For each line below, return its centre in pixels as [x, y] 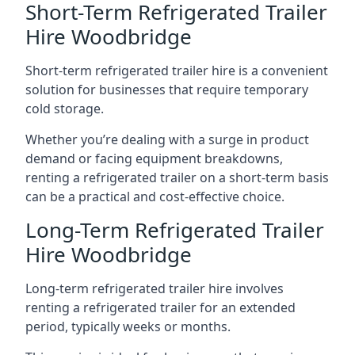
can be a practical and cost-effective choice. [155, 197]
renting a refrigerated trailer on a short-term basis [177, 177]
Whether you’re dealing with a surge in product [167, 139]
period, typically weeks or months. [128, 326]
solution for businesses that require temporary [167, 90]
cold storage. [65, 109]
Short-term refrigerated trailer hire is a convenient [177, 71]
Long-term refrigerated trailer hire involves [155, 288]
